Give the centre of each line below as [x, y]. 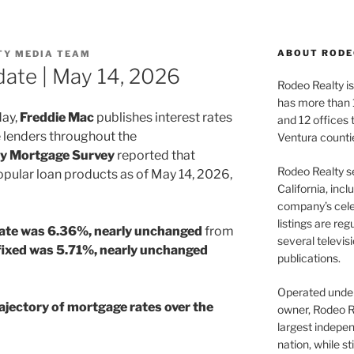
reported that [156, 156]
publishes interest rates [163, 118]
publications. [309, 258]
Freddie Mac [57, 118]
